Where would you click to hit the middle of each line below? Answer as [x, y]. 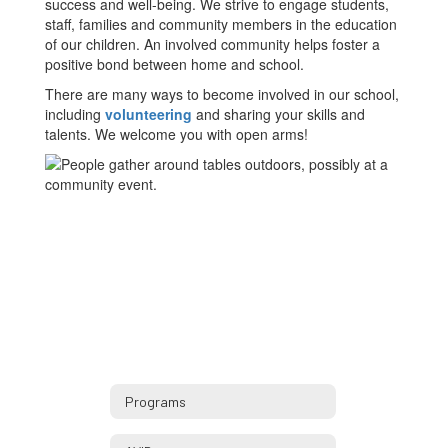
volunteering [148, 114]
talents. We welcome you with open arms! [176, 134]
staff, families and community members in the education [221, 24]
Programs [155, 401]
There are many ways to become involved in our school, [222, 94]
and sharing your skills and [278, 114]
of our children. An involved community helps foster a [212, 44]
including [75, 114]
